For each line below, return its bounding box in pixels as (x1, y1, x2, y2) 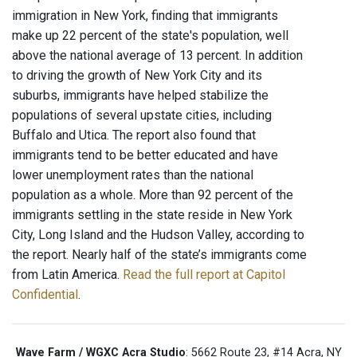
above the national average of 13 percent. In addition (12, 48, 303, 64)
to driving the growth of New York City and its (12, 68, 262, 84)
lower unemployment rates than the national (12, 167, 253, 183)
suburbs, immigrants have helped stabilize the (12, 88, 269, 104)
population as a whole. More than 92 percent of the (12, 187, 293, 203)
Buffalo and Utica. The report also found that (12, 127, 256, 143)
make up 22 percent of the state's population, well (12, 28, 288, 44)
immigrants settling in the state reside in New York (12, 207, 292, 223)
